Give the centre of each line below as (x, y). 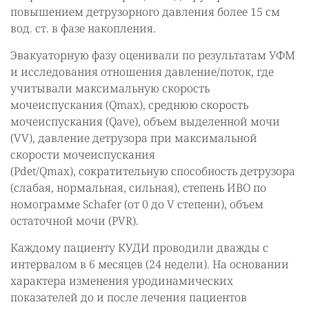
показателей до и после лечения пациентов (129, 297)
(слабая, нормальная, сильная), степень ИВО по (138, 188)
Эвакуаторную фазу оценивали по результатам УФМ (153, 55)
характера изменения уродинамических (122, 281)
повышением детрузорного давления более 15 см (145, 12)
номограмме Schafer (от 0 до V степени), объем (137, 204)
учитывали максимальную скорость (110, 88)
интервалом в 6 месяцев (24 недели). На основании (150, 264)
